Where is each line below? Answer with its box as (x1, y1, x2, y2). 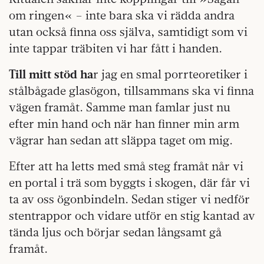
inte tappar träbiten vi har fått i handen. (9, 40, 222, 55)
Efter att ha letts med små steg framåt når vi (9, 158, 243, 173)
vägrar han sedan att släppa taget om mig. (9, 132, 233, 147)
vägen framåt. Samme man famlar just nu (9, 99, 230, 114)
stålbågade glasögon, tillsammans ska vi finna (9, 82, 254, 98)
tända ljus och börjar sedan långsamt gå (9, 224, 222, 239)
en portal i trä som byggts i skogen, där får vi (9, 174, 250, 190)
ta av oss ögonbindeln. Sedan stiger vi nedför (9, 191, 250, 206)
